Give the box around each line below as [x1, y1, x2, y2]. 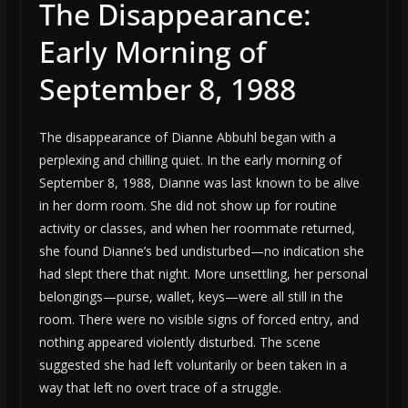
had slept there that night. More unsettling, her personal [38, 265, 368, 283]
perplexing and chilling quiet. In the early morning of [38, 151, 342, 169]
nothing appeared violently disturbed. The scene [38, 333, 321, 352]
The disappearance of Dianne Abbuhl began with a [38, 128, 336, 147]
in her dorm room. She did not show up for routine [38, 197, 337, 215]
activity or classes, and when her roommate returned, [38, 219, 355, 238]
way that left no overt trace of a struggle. [38, 379, 281, 397]
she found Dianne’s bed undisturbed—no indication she [38, 242, 364, 260]
